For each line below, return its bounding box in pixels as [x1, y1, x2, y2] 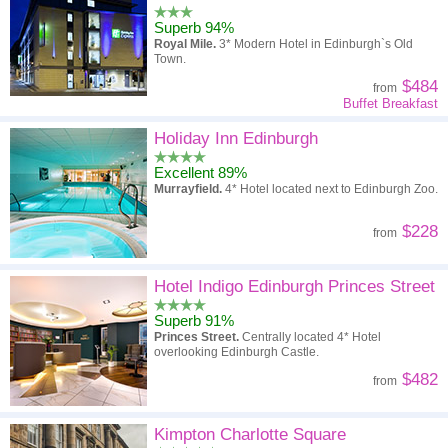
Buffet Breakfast [343, 96, 438, 111]
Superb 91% [154, 312, 234, 329]
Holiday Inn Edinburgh [154, 129, 318, 148]
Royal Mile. [154, 37, 219, 51]
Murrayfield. [154, 182, 222, 196]
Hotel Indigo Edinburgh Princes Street [154, 277, 435, 296]
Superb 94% [154, 19, 234, 36]
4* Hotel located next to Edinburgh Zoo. [222, 182, 438, 196]
